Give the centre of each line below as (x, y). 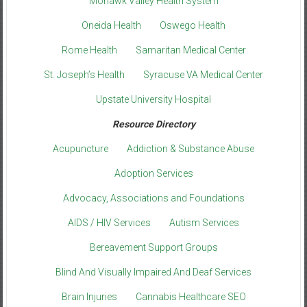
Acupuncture (81, 148)
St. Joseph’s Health (84, 74)
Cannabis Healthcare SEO (191, 296)
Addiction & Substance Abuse (191, 148)
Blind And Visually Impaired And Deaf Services (153, 272)
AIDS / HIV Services (109, 222)
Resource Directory (153, 124)
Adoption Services (153, 173)
